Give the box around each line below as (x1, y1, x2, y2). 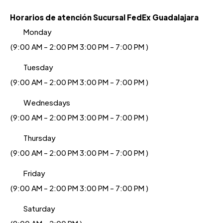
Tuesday (23, 62, 53, 72)
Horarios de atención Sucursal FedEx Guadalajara (10, 12, 199, 22)
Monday (23, 27, 51, 36)
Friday (23, 168, 45, 178)
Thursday (23, 133, 55, 142)
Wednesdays (23, 98, 70, 107)
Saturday (23, 204, 55, 213)
